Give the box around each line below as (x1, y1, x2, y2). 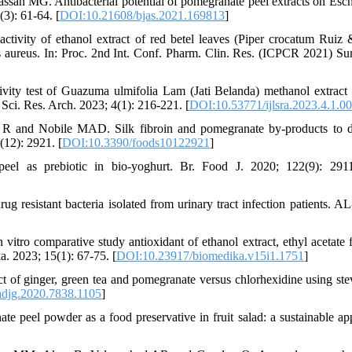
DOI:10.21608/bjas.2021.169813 (60, 8, 225, 22)
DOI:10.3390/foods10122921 (62, 135, 210, 149)
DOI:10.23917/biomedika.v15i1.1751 (116, 248, 304, 262)
